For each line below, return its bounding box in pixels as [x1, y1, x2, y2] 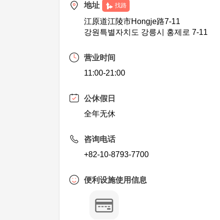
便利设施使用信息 [84, 176, 147, 184]
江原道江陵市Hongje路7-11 [84, 17, 181, 26]
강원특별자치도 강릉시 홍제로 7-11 [84, 28, 208, 36]
